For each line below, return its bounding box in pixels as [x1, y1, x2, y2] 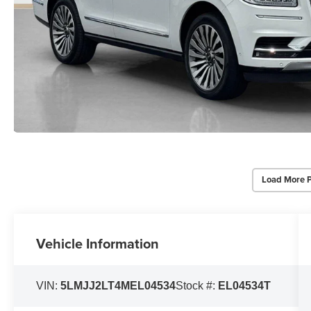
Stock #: [176, 279, 219, 292]
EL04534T [218, 279, 271, 292]
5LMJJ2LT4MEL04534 [60, 279, 176, 292]
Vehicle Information [36, 233, 160, 253]
